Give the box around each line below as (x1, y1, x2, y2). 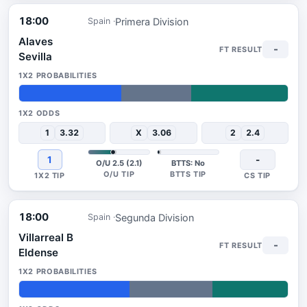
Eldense (19, 246, 58, 259)
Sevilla (19, 50, 52, 63)
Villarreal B (19, 231, 73, 244)
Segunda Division (115, 211, 194, 223)
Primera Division (115, 15, 188, 27)
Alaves (19, 35, 53, 48)
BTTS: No (171, 158, 205, 168)
